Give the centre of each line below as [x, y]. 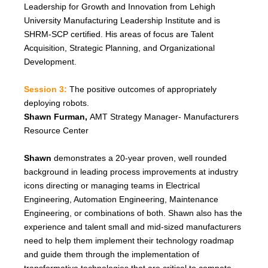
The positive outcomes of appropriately [141, 89]
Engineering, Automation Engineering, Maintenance [121, 199]
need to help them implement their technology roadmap [129, 240]
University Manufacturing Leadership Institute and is [122, 20]
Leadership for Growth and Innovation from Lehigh [119, 6]
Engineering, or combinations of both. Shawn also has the [133, 213]
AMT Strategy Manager [134, 116]
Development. [50, 61]
